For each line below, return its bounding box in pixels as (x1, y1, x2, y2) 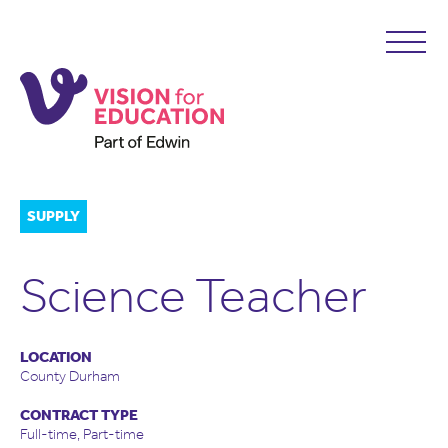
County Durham (20, 367, 120, 385)
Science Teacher (20, 266, 367, 325)
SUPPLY (27, 207, 80, 225)
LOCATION (20, 348, 92, 366)
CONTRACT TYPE (20, 406, 138, 424)
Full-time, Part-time (20, 425, 144, 443)
